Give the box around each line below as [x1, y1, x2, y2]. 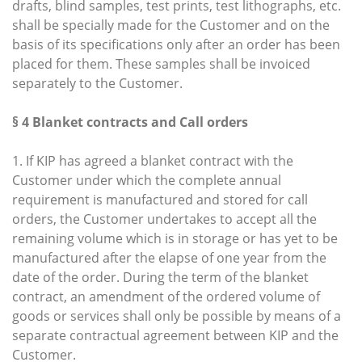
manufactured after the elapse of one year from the [12, 248, 326, 267]
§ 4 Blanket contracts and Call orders [12, 112, 248, 131]
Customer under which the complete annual [12, 170, 281, 189]
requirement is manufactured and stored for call [12, 190, 308, 208]
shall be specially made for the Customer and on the [12, 15, 330, 34]
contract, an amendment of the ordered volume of [12, 287, 320, 305]
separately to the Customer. [12, 74, 183, 92]
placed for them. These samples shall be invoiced [12, 54, 310, 73]
